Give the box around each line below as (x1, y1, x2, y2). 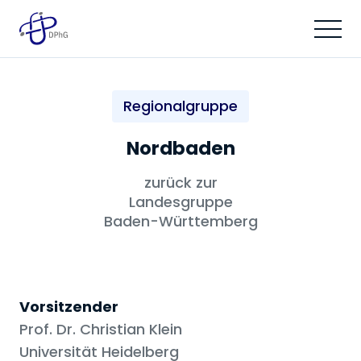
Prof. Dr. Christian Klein (19, 319, 182, 340)
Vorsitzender (19, 297, 118, 317)
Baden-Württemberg (103, 211, 258, 232)
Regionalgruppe (123, 96, 238, 117)
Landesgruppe (128, 192, 233, 213)
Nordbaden (126, 135, 235, 162)
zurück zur (143, 172, 218, 193)
